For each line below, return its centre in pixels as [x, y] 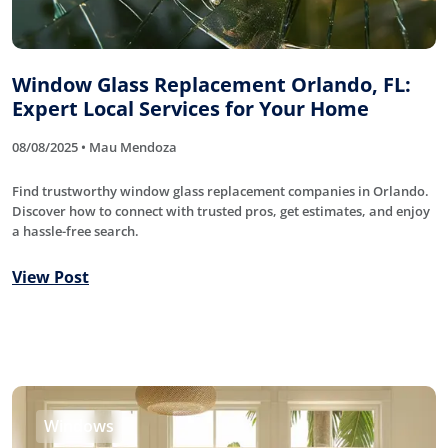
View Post [50, 276]
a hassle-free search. [75, 230]
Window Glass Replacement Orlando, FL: [211, 84]
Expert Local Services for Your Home [190, 108]
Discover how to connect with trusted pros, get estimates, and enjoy [221, 210]
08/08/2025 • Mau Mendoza [94, 146]
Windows [79, 425]
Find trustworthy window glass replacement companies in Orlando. [220, 190]
